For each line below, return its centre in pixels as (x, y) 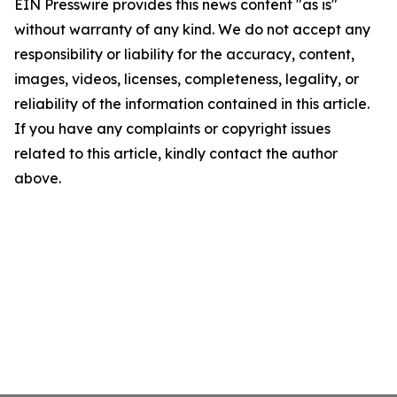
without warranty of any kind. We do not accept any (192, 29)
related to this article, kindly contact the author (176, 153)
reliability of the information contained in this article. (192, 104)
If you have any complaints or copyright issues (172, 128)
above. (38, 178)
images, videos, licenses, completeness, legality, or (187, 79)
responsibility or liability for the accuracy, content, (184, 54)
